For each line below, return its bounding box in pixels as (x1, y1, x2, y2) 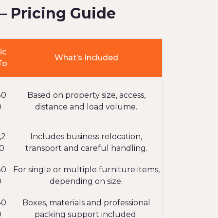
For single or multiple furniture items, (13, 165, 160, 174)
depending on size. (50, 177, 123, 186)
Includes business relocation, (30, 132, 142, 141)
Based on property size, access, (27, 91, 145, 100)
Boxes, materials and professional (22, 198, 150, 207)
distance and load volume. (35, 102, 137, 111)
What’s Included (54, 53, 118, 62)
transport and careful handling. (25, 144, 147, 153)
